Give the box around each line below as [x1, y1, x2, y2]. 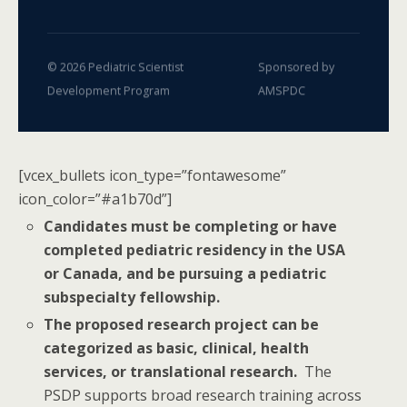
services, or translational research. [44, 361, 298, 382]
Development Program [47, 82, 170, 98]
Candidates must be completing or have [44, 215, 338, 236]
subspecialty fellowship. [44, 286, 221, 307]
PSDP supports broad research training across [44, 384, 362, 405]
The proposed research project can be [44, 313, 320, 334]
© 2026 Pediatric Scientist [47, 58, 184, 74]
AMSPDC [258, 82, 306, 98]
